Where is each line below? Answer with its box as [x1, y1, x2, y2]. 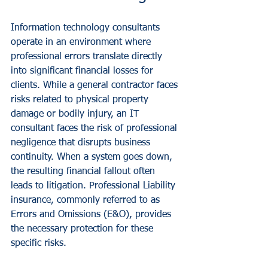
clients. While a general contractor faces [11, 81, 181, 90]
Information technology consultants [11, 23, 163, 33]
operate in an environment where [11, 38, 154, 47]
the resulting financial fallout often [11, 167, 158, 176]
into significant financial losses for [11, 66, 156, 76]
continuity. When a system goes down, [11, 153, 175, 162]
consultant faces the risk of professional [11, 124, 180, 133]
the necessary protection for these [11, 224, 156, 234]
